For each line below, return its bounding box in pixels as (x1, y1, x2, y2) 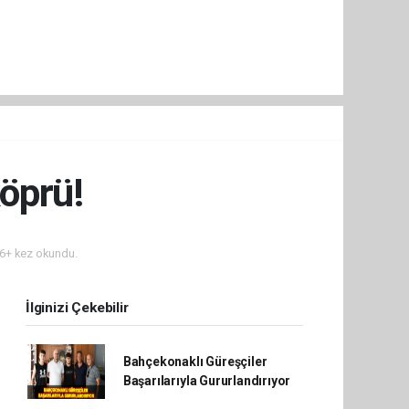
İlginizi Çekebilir (26, 299, 129, 317)
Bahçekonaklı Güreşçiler (122, 354, 267, 370)
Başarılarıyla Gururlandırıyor (122, 373, 291, 389)
